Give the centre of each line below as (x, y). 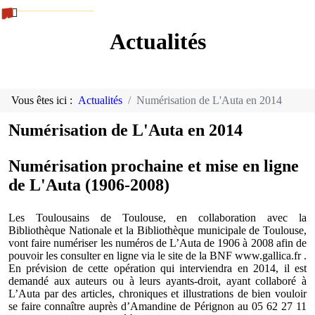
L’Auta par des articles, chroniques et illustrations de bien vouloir (157, 293)
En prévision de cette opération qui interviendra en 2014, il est (157, 268)
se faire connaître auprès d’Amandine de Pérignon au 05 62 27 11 (157, 306)
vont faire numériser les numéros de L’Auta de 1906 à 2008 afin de (157, 243)
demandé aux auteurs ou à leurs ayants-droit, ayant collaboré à (157, 281)
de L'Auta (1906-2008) (89, 185)
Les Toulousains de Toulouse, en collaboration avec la (157, 217)
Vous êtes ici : (45, 100)
